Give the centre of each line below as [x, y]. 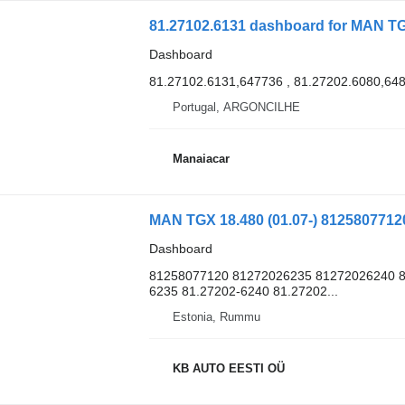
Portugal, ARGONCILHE [236, 107]
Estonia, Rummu [216, 316]
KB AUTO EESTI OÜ [228, 369]
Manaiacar [201, 159]
